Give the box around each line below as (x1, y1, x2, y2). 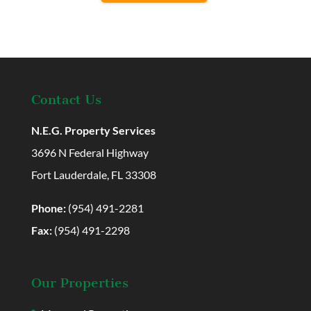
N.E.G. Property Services (31, 124, 155, 137)
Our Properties (31, 274, 128, 291)
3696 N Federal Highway (31, 146, 149, 160)
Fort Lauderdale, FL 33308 (31, 168, 156, 182)
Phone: (31, 201, 66, 215)
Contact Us (31, 92, 101, 108)
